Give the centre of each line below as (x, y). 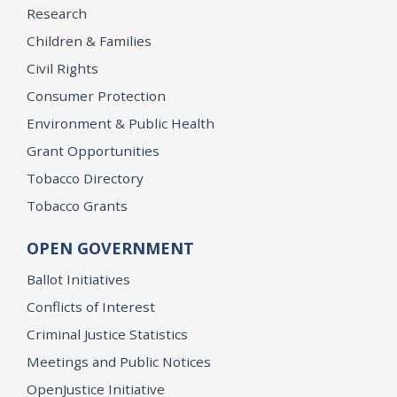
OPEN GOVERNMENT (110, 249)
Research (57, 14)
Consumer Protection (96, 96)
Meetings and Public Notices (119, 362)
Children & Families (89, 41)
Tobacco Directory (85, 179)
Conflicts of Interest (91, 307)
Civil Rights (62, 69)
